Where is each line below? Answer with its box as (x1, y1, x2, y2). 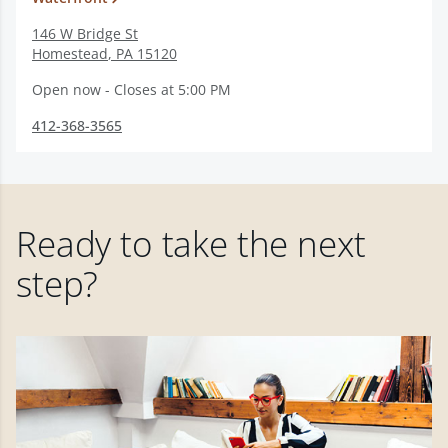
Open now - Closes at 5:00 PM (32, 80, 231, 99)
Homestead (32, 44, 108, 63)
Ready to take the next (16, 220, 366, 267)
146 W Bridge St (32, 24, 138, 43)
